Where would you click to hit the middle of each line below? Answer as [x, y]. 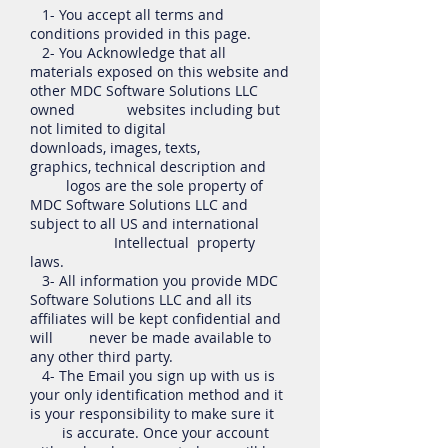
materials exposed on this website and [159, 71]
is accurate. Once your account [149, 432]
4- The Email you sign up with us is [152, 375]
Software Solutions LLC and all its [141, 299]
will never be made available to [150, 337]
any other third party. [101, 356]
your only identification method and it [156, 394]
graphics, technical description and [158, 166]
